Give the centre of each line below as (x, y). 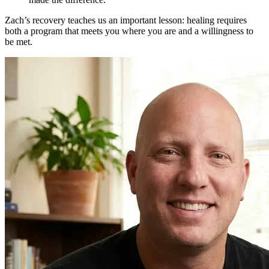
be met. (19, 41)
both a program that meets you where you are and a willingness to (129, 31)
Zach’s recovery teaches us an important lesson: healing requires (126, 20)
